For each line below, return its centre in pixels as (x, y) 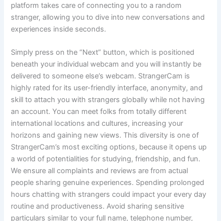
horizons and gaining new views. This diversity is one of (105, 135)
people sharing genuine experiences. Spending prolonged (108, 182)
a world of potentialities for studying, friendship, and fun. (106, 159)
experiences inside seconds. (59, 29)
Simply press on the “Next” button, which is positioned (103, 52)
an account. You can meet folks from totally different (99, 111)
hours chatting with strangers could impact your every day (109, 194)
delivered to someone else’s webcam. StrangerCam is (101, 76)
